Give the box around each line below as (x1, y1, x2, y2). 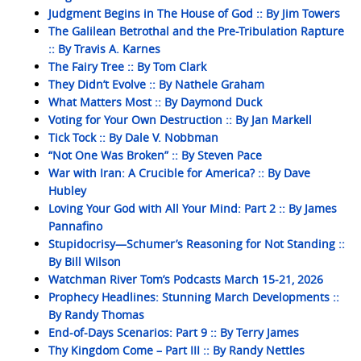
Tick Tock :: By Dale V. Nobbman (48, 130, 218, 145)
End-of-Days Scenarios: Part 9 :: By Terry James (48, 325, 299, 340)
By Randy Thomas (48, 307, 144, 322)
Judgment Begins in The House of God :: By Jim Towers (48, 6, 340, 21)
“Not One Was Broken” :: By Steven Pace (48, 147, 262, 163)
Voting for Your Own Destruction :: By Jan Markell (48, 112, 312, 127)
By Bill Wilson (48, 254, 121, 269)
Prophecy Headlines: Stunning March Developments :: (48, 289, 339, 305)
